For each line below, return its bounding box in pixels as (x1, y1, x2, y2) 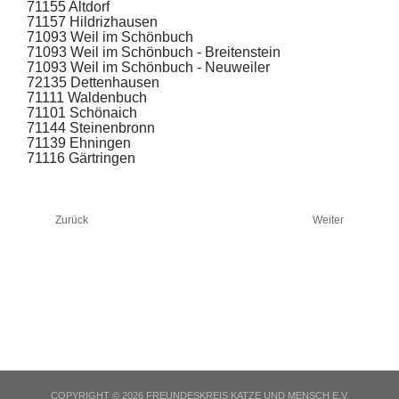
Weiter (313, 213, 346, 226)
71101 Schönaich (27, 104, 137, 120)
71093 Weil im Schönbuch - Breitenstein (27, 44, 281, 60)
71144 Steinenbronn (27, 119, 155, 135)
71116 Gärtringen (27, 150, 135, 166)
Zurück (53, 213, 88, 226)
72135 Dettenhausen (27, 74, 159, 90)
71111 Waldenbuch (27, 89, 147, 105)
